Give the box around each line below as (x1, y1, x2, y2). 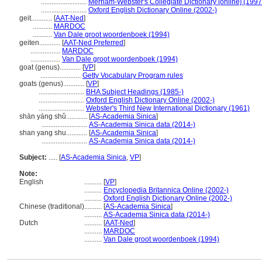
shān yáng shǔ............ (19, 112, 89, 120)
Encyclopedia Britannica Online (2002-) (104, 186, 229, 194)
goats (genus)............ (19, 80, 86, 88)
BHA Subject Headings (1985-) (86, 88, 184, 96)
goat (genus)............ (19, 63, 82, 71)
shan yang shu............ (19, 129, 89, 137)
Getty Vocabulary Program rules (82, 71, 183, 80)
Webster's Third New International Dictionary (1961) (86, 104, 250, 112)
